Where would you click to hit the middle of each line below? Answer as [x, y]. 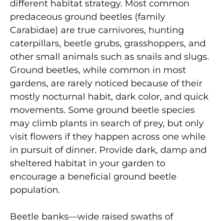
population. [35, 190]
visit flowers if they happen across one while [108, 136]
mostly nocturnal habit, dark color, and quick [109, 96]
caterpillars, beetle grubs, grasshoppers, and [108, 43]
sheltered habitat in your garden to [88, 163]
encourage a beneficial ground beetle [93, 176]
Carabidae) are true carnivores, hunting [97, 30]
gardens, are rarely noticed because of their [106, 83]
